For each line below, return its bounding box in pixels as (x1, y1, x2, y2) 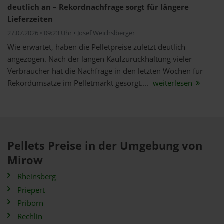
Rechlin (17, 211, 42, 222)
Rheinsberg (17, 171, 56, 182)
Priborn (17, 198, 43, 208)
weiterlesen (151, 78, 194, 88)
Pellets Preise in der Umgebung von (7, 138, 202, 153)
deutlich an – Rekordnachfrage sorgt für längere (7, 2, 189, 12)
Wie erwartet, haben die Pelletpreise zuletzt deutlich (7, 42, 185, 52)
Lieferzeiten (7, 14, 53, 24)
